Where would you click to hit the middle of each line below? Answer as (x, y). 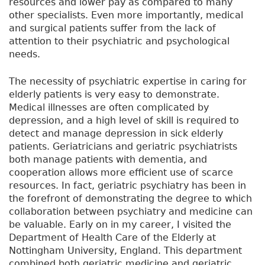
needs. (25, 54)
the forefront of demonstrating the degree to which (130, 199)
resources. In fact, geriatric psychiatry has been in (127, 186)
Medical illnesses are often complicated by (109, 108)
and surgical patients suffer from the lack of (112, 28)
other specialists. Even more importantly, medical (126, 15)
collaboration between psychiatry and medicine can (131, 212)
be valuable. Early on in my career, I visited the (120, 225)
